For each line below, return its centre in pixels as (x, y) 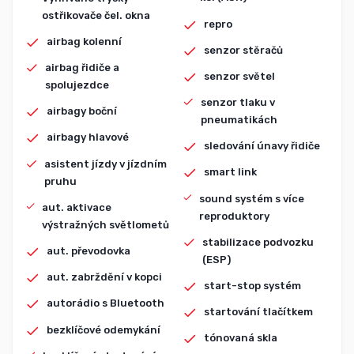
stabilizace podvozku (258, 242)
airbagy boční (82, 111)
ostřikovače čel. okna (96, 15)
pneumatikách (239, 120)
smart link (230, 172)
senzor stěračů (243, 50)
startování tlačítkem (258, 312)
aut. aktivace (76, 207)
